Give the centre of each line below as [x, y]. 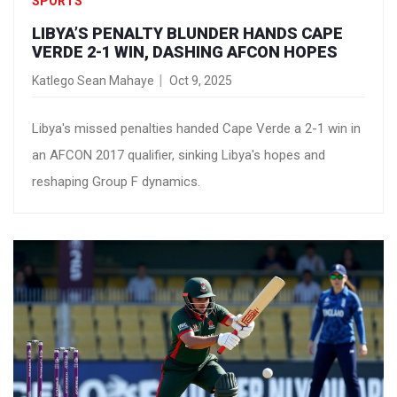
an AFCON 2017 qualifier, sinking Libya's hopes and [179, 155]
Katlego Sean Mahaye [93, 80]
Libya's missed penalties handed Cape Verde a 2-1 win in [196, 128]
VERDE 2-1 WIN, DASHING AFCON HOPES [185, 51]
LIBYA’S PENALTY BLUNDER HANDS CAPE [187, 33]
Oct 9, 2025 [201, 80]
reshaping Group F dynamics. [116, 181]
